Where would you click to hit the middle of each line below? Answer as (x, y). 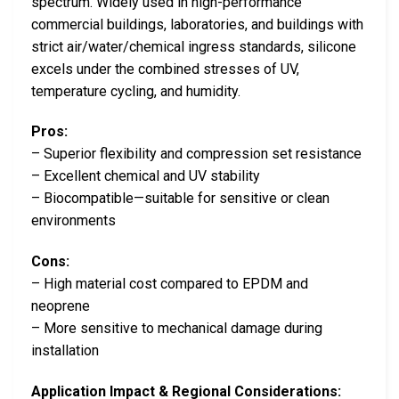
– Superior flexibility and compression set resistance (196, 154)
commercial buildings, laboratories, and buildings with (197, 24)
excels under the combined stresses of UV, (165, 69)
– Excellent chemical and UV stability (146, 176)
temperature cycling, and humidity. (136, 91)
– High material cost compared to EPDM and (170, 284)
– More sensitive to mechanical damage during (177, 329)
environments (73, 221)
